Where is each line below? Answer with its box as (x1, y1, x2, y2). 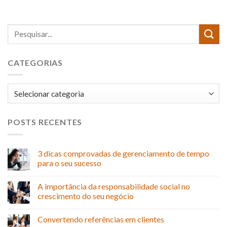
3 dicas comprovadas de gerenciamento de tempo (37, 148, 209, 158)
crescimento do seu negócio (37, 191, 134, 201)
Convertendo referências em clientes (37, 214, 164, 224)
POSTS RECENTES (8, 117, 83, 127)
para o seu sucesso (37, 158, 101, 168)
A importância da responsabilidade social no (37, 181, 190, 191)
